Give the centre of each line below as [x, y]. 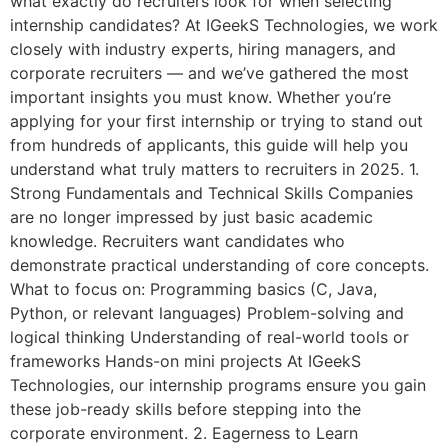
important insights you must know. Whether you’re [200, 97]
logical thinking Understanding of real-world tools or [209, 337]
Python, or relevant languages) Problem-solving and [207, 313]
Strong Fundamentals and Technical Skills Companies [211, 193]
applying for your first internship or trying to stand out [216, 121]
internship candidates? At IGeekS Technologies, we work [224, 25]
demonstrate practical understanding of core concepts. [219, 265]
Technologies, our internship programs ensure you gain [218, 385]
